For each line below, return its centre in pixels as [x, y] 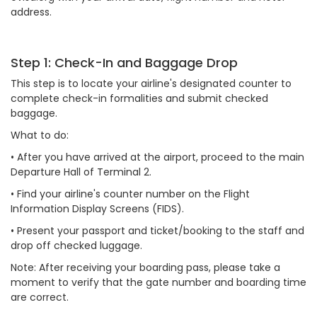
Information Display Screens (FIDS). [99, 209]
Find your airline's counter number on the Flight [133, 194]
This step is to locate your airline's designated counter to [151, 83]
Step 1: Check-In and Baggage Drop [124, 63]
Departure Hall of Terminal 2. [81, 172]
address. [33, 12]
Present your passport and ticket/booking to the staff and [161, 231]
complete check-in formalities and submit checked [139, 98]
